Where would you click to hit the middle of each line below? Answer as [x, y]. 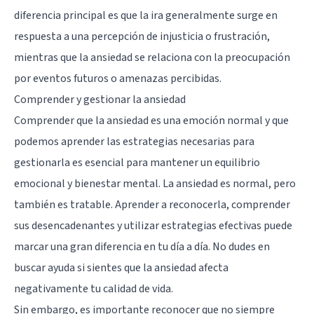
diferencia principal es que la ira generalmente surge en [146, 15]
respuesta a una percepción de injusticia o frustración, [142, 36]
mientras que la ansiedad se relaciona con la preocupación [152, 57]
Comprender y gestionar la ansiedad [100, 99]
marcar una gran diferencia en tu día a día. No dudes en [142, 246]
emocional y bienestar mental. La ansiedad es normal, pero [155, 183]
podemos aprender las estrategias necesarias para [134, 141]
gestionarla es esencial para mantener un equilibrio [137, 162]
